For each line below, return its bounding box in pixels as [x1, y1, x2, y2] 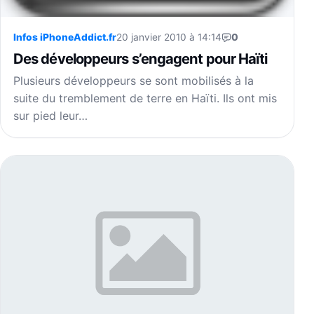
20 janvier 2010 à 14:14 [116, 32, 221, 43]
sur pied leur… [13, 109, 88, 123]
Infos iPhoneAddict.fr [13, 32, 116, 43]
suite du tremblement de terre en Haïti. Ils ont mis [13, 91, 277, 106]
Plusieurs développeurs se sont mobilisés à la [13, 74, 254, 88]
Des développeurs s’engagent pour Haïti [13, 50, 268, 68]
